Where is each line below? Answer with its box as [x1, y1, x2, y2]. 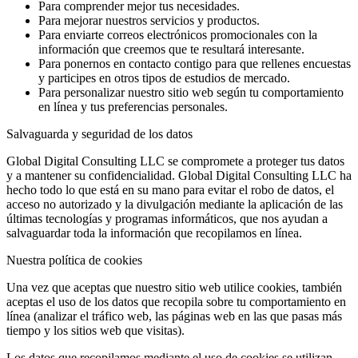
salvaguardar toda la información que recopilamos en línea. [6, 226, 302, 241]
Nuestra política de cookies [6, 253, 142, 268]
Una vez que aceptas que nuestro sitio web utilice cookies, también [6, 280, 342, 295]
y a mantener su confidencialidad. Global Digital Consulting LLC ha [6, 169, 352, 183]
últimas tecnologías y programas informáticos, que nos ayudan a [6, 212, 328, 226]
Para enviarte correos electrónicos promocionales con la [38, 28, 317, 42]
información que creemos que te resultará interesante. [38, 42, 304, 57]
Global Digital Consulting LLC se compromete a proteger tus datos [6, 154, 344, 169]
